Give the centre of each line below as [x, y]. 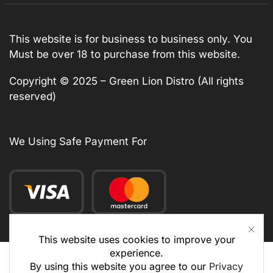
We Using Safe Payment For [78, 141]
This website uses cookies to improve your [136, 239]
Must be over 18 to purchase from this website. [125, 55]
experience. [136, 253]
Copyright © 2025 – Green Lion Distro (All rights [126, 81]
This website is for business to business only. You [131, 39]
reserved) [33, 96]
